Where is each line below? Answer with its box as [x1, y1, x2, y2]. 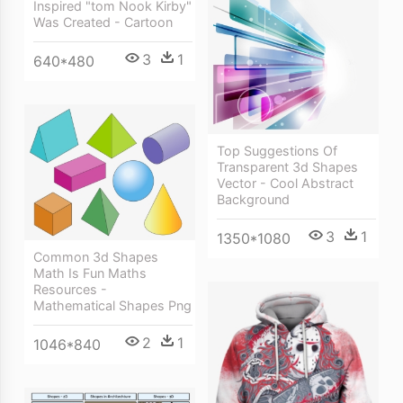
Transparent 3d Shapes [217, 158, 358, 175]
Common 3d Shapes [33, 249, 158, 265]
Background [217, 191, 290, 207]
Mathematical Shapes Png [33, 298, 192, 314]
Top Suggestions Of [217, 142, 337, 158]
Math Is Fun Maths [33, 265, 147, 282]
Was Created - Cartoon [33, 13, 173, 30]
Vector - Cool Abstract [217, 175, 354, 191]
